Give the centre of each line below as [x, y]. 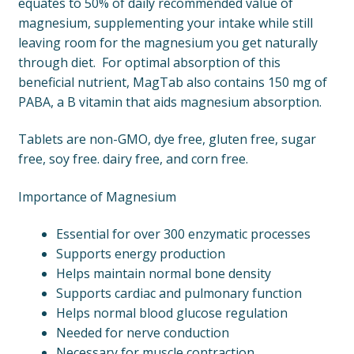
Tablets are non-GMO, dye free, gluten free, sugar [167, 139]
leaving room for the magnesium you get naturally [168, 42]
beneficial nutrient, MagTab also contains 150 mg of [172, 82]
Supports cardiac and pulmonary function [179, 294]
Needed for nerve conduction [142, 333]
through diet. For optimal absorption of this [149, 62]
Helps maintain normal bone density [163, 274]
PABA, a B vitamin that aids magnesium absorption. [169, 102]
